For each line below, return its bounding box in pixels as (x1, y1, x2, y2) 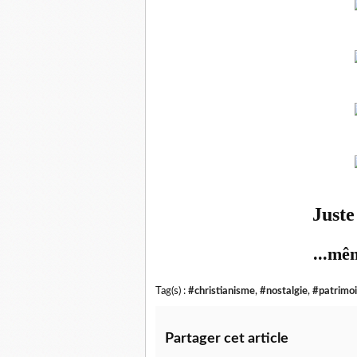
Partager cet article (165, 331, 288, 346)
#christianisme (188, 286, 255, 296)
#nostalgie (260, 286, 308, 296)
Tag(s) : (155, 286, 188, 296)
